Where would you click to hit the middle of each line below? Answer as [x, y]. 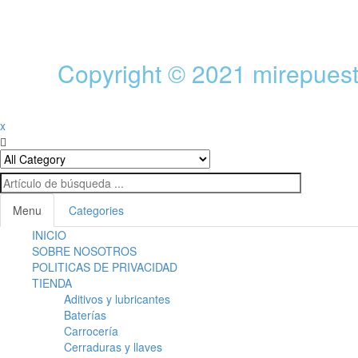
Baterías [85, 315]
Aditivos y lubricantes [117, 299]
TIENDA [52, 283]
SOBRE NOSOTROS [84, 251]
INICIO [49, 235]
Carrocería [91, 331]
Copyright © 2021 [155, 74]
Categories [96, 211]
